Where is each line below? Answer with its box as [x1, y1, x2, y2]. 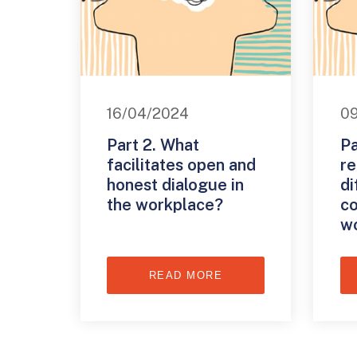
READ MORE [148, 269, 223, 282]
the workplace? [107, 195, 224, 215]
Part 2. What [107, 135, 200, 155]
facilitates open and [107, 155, 257, 175]
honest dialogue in [107, 175, 245, 195]
